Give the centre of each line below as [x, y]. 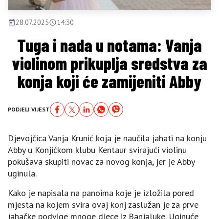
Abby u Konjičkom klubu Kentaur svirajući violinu [97, 150]
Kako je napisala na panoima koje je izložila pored [101, 193]
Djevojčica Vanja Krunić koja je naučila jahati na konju [107, 138]
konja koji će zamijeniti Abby [109, 81]
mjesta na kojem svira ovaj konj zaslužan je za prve [103, 205]
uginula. [22, 173]
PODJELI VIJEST [29, 109]
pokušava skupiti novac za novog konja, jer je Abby [101, 162]
